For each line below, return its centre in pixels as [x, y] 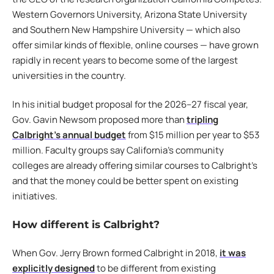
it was [233, 253]
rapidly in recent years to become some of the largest [125, 60]
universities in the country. [70, 75]
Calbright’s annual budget [69, 135]
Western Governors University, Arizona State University [130, 14]
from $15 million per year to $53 [193, 135]
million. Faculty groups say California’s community [118, 150]
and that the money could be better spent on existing [125, 181]
